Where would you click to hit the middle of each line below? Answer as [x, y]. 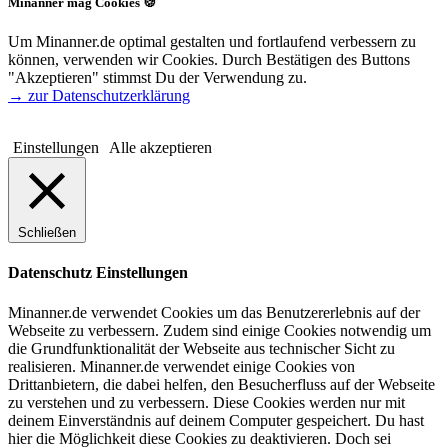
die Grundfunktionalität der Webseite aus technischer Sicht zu [201, 348]
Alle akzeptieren [160, 148]
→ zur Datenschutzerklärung [99, 96]
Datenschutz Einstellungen [98, 273]
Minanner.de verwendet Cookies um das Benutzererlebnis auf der [214, 312]
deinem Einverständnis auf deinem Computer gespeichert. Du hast [216, 420]
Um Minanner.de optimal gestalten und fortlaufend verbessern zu [212, 42]
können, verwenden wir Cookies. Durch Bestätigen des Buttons [209, 60]
